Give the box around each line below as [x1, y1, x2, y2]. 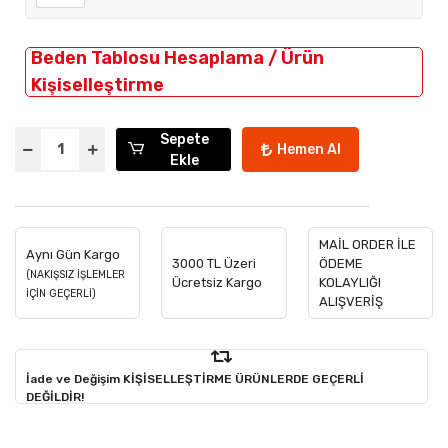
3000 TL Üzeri [172, 256, 257, 271]
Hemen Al [276, 141, 341, 158]
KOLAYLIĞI [318, 275, 381, 290]
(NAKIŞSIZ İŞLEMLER [26, 267, 125, 281]
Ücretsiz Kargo [172, 275, 263, 290]
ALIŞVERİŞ [318, 294, 383, 309]
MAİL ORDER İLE [318, 237, 416, 252]
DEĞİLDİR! [26, 389, 84, 404]
